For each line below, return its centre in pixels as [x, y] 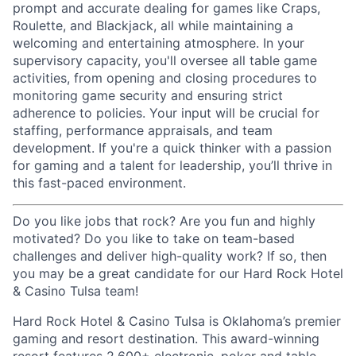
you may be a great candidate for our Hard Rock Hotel [178, 273]
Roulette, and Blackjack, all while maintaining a [153, 25]
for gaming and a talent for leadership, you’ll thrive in [172, 165]
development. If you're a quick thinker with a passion [172, 148]
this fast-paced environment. [99, 183]
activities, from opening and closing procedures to [165, 78]
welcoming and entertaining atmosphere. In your [159, 43]
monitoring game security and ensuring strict [148, 95]
